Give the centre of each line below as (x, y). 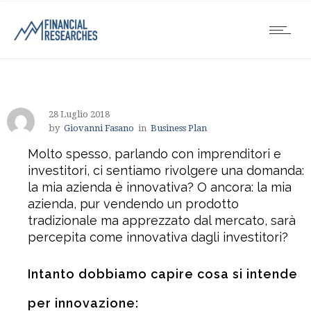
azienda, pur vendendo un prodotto (133, 204)
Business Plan (179, 128)
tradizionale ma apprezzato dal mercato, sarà (162, 220)
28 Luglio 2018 (79, 114)
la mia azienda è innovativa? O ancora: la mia (160, 187)
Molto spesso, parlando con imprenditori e (154, 154)
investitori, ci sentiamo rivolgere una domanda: (166, 170)
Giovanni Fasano (99, 128)
